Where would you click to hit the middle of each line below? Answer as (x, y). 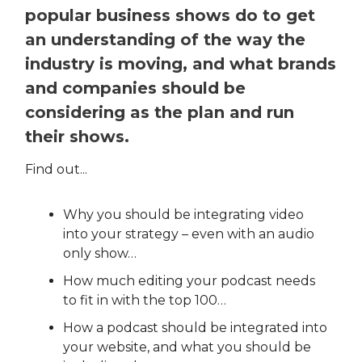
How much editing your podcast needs (189, 281)
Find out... (56, 170)
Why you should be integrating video (183, 215)
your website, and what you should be (187, 347)
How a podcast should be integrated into (195, 328)
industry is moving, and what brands (181, 64)
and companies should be (135, 88)
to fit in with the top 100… (145, 301)
